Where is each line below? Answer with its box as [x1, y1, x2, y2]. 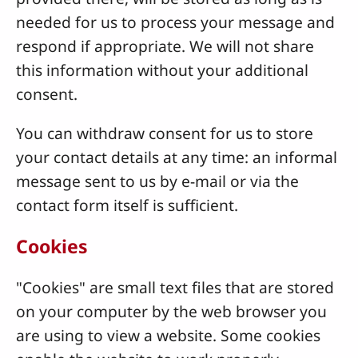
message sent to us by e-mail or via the [16, 170, 299, 193]
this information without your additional [16, 58, 308, 81]
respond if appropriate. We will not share [16, 34, 314, 57]
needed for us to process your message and [16, 10, 335, 33]
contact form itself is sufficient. [16, 194, 238, 217]
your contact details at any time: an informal [16, 146, 337, 169]
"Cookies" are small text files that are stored [16, 276, 334, 299]
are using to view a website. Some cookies [16, 324, 320, 347]
